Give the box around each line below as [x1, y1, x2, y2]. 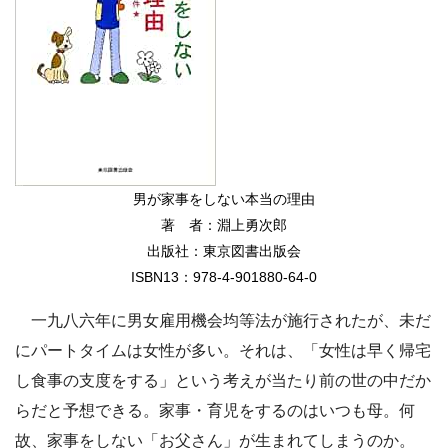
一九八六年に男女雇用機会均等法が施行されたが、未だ [15, 311, 431, 329]
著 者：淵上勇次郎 [161, 216, 287, 233]
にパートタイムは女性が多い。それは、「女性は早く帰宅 [15, 341, 431, 359]
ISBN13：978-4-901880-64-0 [131, 268, 317, 285]
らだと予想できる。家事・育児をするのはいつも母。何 [15, 401, 415, 419]
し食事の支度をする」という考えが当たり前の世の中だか [15, 371, 431, 389]
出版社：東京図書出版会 [147, 242, 301, 259]
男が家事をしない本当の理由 [133, 190, 315, 207]
